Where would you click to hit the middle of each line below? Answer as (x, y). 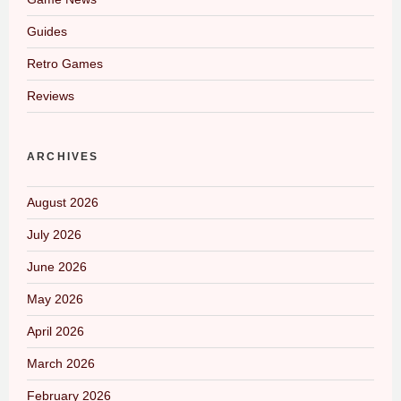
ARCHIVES (63, 156)
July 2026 (54, 234)
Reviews (51, 95)
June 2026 (57, 266)
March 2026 (61, 363)
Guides (47, 31)
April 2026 (55, 331)
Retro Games (65, 63)
